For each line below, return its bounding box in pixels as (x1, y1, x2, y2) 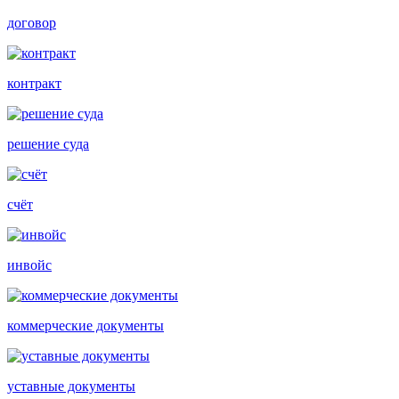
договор (7, 14, 56, 30)
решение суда (7, 135, 89, 151)
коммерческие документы (7, 317, 164, 333)
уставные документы (7, 378, 135, 394)
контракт (7, 75, 61, 91)
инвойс (7, 256, 52, 273)
